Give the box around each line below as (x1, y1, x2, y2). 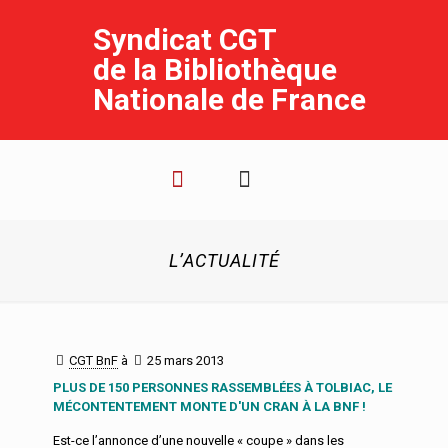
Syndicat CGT (93, 22, 277, 57)
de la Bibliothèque (93, 52, 337, 87)
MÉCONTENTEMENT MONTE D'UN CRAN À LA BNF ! (53, 399, 366, 414)
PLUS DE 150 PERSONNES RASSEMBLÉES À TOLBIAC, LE (53, 380, 392, 395)
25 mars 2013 (147, 353, 224, 368)
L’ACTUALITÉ (168, 250, 280, 271)
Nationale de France (93, 82, 366, 117)
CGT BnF (69, 353, 118, 368)
